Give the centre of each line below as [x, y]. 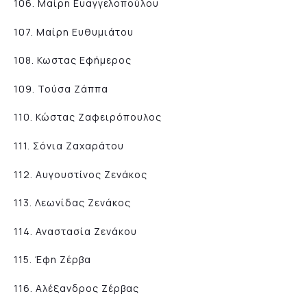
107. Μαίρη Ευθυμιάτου [74, 32]
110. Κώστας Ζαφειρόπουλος [88, 117]
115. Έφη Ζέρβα [52, 260]
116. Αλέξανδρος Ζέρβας [76, 288]
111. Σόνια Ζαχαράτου [69, 145]
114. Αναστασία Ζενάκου [75, 231]
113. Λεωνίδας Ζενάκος [72, 203]
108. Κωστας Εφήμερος [73, 60]
